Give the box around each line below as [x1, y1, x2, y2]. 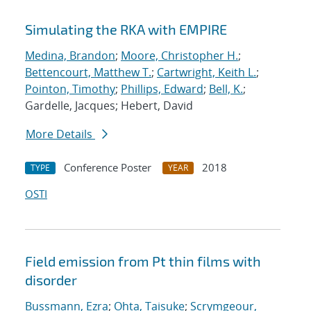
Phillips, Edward [121, 81, 203, 97]
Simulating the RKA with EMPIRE [25, 21, 227, 38]
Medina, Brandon [25, 48, 115, 64]
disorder [25, 271, 77, 289]
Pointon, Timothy [25, 81, 115, 97]
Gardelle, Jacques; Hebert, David [25, 98, 193, 114]
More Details [26, 126, 95, 142]
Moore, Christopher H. [121, 48, 238, 64]
